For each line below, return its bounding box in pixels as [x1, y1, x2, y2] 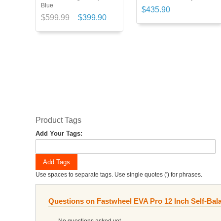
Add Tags [43, 158, 70, 166]
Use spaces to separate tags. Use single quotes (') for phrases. [36, 171, 202, 178]
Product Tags [36, 115, 81, 124]
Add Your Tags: [36, 129, 82, 137]
